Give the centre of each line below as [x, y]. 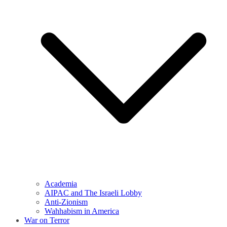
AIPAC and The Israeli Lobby [93, 193]
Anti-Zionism [66, 202]
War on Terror [47, 220]
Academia [61, 184]
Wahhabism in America [82, 211]
